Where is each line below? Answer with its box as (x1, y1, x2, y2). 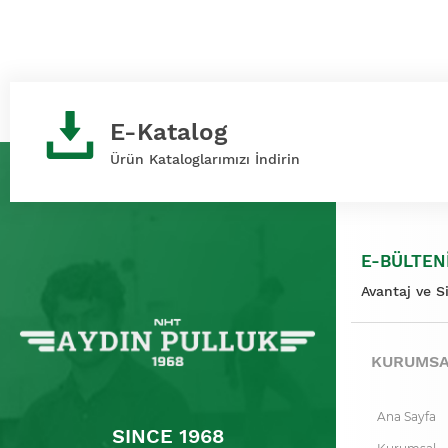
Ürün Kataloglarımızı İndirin (110, 151, 300, 167)
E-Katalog (110, 118, 227, 146)
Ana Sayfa (377, 409, 436, 424)
